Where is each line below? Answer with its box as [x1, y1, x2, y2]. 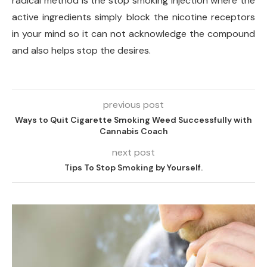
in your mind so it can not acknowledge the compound [12, 27, 255, 40]
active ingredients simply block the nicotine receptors [12, 11, 255, 23]
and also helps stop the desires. [12, 44, 151, 57]
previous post [103, 98, 164, 111]
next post [112, 146, 155, 159]
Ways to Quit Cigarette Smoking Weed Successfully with [15, 114, 252, 125]
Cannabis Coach [99, 126, 168, 136]
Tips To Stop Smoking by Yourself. [64, 162, 203, 173]
